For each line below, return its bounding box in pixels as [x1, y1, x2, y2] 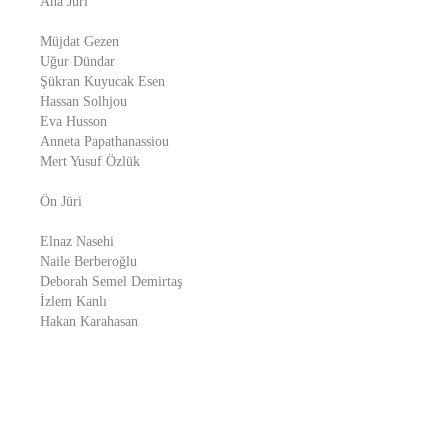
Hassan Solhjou [40, 94, 127, 109]
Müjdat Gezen [40, 34, 119, 49]
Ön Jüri [40, 194, 82, 209]
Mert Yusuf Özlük [40, 154, 140, 169]
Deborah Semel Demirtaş [40, 274, 182, 289]
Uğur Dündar [40, 54, 115, 69]
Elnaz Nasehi [40, 234, 114, 249]
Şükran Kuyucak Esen [40, 74, 165, 89]
